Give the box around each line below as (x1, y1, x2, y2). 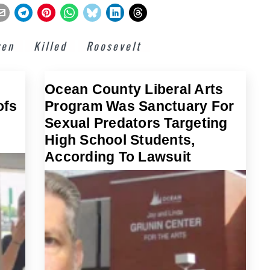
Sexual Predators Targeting (45, 115, 228, 131)
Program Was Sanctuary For (45, 98, 234, 114)
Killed (34, 37, 67, 54)
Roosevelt (86, 37, 142, 54)
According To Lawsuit (45, 148, 191, 165)
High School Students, (45, 131, 195, 148)
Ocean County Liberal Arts (45, 81, 224, 97)
